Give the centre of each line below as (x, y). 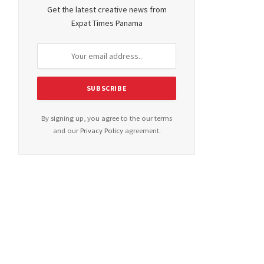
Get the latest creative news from (107, 9)
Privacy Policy (101, 131)
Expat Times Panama (107, 23)
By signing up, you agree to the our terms (107, 118)
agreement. (142, 131)
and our (66, 131)
